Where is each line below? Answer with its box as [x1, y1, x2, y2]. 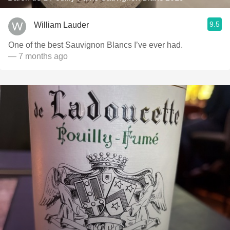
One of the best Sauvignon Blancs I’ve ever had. [8, 41, 183, 49]
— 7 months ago [8, 52, 68, 61]
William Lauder [34, 20, 89, 29]
